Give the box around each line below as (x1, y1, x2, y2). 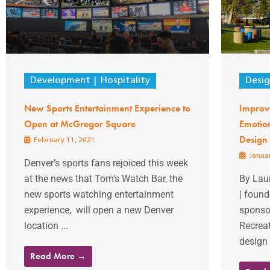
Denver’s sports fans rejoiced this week (24, 157, 188, 169)
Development (30, 75, 90, 86)
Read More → (30, 250, 86, 262)
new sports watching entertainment (24, 188, 174, 200)
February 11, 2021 (32, 136, 95, 144)
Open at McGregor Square (24, 117, 136, 130)
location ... (24, 219, 68, 231)
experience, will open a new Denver (24, 204, 174, 216)
